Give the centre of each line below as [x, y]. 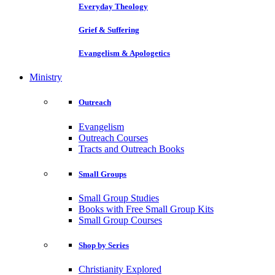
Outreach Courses [113, 137]
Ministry [46, 77]
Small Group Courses [120, 220]
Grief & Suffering [109, 29]
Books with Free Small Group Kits [146, 209]
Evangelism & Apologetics [124, 53]
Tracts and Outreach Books [131, 149]
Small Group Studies [119, 198]
